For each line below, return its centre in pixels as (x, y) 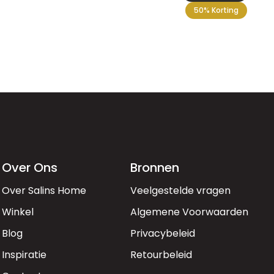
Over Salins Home (44, 190)
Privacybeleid (163, 233)
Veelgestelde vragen (181, 190)
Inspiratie (24, 254)
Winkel (17, 212)
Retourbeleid (161, 254)
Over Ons (29, 168)
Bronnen (155, 168)
